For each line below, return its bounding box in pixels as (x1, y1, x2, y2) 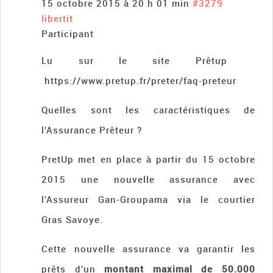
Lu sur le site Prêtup (41, 54, 255, 67)
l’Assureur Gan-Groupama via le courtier (41, 193, 255, 206)
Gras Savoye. (41, 213, 104, 226)
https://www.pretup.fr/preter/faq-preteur (41, 74, 237, 87)
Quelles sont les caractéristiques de (41, 104, 255, 116)
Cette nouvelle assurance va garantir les (41, 243, 255, 255)
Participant (41, 27, 94, 40)
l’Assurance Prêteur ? (41, 124, 143, 136)
